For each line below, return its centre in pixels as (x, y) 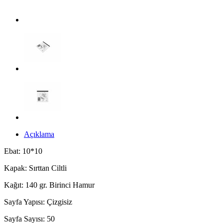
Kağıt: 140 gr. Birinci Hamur (49, 185)
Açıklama (39, 134)
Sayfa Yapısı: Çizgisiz (38, 202)
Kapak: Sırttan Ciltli (35, 168)
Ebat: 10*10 (23, 151)
